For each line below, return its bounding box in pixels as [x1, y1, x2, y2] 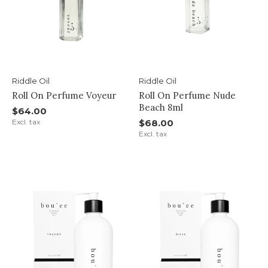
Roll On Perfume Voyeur [12, 89, 116, 101]
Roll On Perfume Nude [138, 89, 236, 101]
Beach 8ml [138, 101, 183, 113]
